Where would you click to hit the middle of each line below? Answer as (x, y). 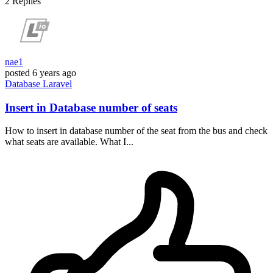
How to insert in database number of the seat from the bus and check (136, 131)
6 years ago (54, 73)
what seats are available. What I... (69, 142)
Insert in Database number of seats (91, 107)
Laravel (57, 83)
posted (17, 73)
